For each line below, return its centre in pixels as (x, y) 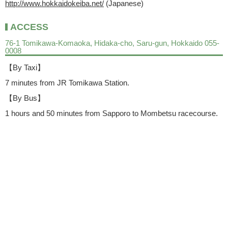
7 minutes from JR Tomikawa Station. (67, 83)
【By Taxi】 (25, 68)
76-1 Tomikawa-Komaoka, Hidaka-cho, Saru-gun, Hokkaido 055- (112, 43)
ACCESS (29, 27)
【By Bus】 (25, 98)
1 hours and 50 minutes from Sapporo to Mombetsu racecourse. (111, 113)
